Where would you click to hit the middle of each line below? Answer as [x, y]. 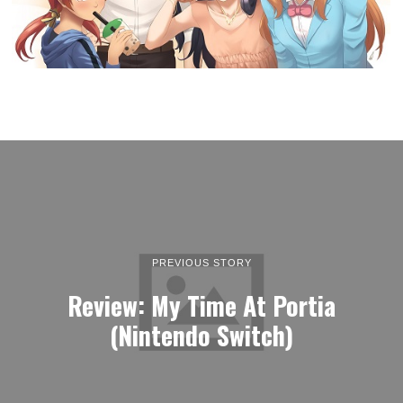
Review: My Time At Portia [201, 304]
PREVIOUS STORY [201, 262]
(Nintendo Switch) [201, 334]
